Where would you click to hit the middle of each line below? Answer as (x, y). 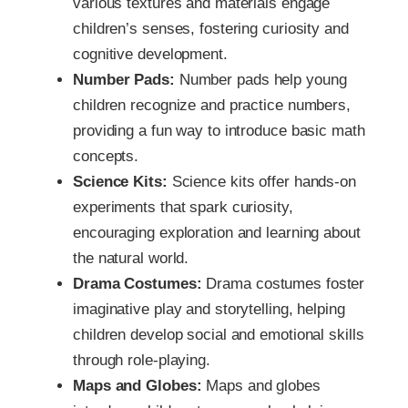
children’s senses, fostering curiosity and (211, 29)
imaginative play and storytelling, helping (209, 310)
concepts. (106, 157)
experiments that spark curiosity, (183, 208)
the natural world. (131, 259)
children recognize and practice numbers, (212, 106)
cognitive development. (150, 55)
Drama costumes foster (283, 284)
